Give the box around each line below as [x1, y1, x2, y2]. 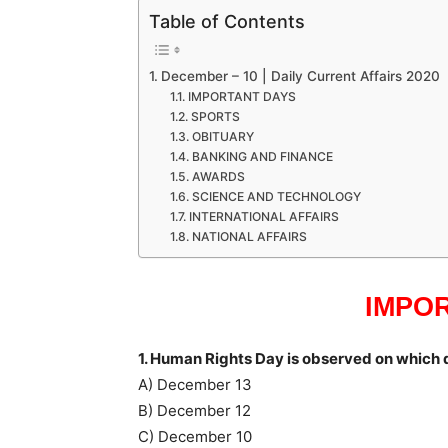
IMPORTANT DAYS [187, 89, 296, 104]
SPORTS [190, 109, 240, 124]
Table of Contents [149, 11, 305, 32]
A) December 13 [138, 375, 252, 395]
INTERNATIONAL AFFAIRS [188, 209, 339, 224]
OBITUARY [191, 129, 254, 144]
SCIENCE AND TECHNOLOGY [191, 189, 361, 204]
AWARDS [191, 169, 245, 184]
